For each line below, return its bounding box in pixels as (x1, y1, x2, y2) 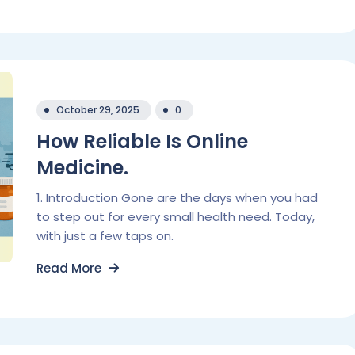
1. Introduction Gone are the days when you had (36, 189, 318, 206)
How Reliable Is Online (36, 128, 248, 155)
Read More (36, 260, 105, 277)
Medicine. (36, 155, 128, 181)
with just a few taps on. (36, 227, 174, 244)
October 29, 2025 (56, 103, 139, 116)
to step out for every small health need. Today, (36, 208, 315, 225)
